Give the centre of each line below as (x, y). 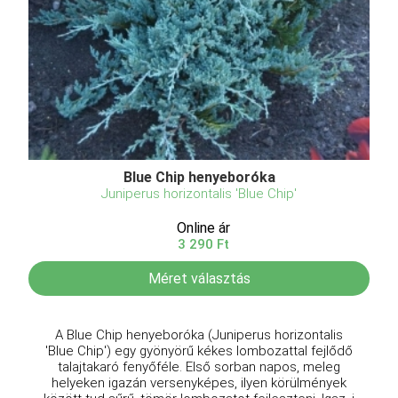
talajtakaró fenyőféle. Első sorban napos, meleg (199, 366)
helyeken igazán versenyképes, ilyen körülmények (199, 382)
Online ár (203, 227)
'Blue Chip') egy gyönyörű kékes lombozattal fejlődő (199, 350)
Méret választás (199, 278)
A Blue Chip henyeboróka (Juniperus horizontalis (199, 334)
